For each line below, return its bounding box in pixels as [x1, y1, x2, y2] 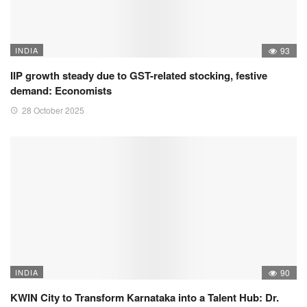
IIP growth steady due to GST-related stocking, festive [10, 67, 267, 83]
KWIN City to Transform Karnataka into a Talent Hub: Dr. [10, 289, 279, 305]
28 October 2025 [22, 103, 84, 116]
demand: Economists [10, 82, 112, 98]
